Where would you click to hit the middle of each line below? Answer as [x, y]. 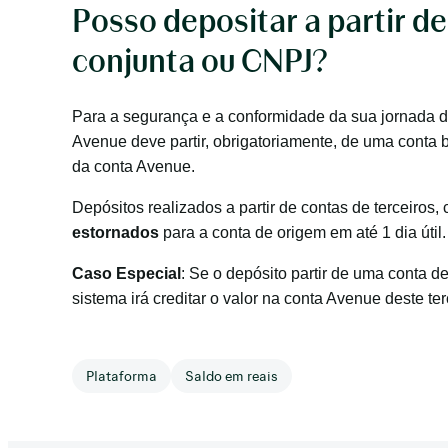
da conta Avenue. [133, 166]
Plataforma [121, 375]
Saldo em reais [231, 375]
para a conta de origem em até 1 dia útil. [302, 232]
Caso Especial [126, 273]
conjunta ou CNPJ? [200, 60]
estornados [115, 232]
